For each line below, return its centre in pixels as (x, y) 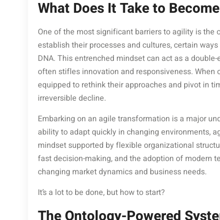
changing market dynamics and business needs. (122, 172)
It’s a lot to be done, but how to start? (101, 193)
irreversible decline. (72, 98)
